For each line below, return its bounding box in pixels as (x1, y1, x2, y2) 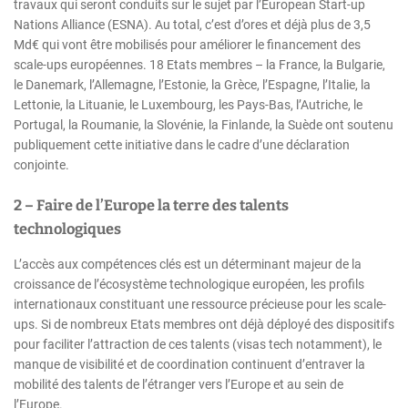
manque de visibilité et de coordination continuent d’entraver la (14, 357, 365, 372)
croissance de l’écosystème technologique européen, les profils (14, 277, 364, 292)
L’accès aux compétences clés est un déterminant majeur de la (14, 257, 362, 272)
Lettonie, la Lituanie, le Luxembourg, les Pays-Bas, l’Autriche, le (14, 97, 362, 113)
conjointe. (14, 158, 69, 173)
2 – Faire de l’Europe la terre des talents (14, 197, 289, 215)
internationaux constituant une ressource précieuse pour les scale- (14, 297, 386, 312)
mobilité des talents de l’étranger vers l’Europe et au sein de (14, 377, 343, 393)
